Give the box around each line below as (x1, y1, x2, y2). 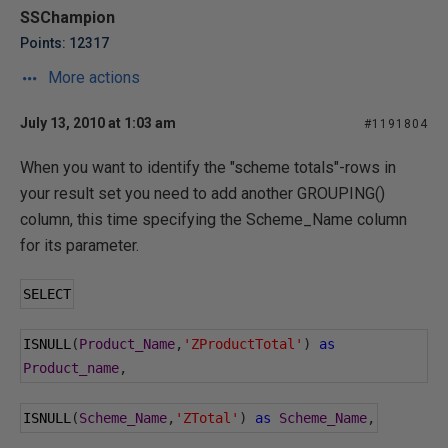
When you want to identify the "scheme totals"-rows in (20, 158, 396, 177)
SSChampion (20, 8, 115, 27)
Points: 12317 (20, 35, 109, 51)
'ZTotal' (175, 410, 239, 426)
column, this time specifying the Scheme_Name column (20, 210, 407, 229)
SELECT (23, 286, 71, 302)
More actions (44, 68, 140, 87)
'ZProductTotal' (183, 336, 303, 352)
